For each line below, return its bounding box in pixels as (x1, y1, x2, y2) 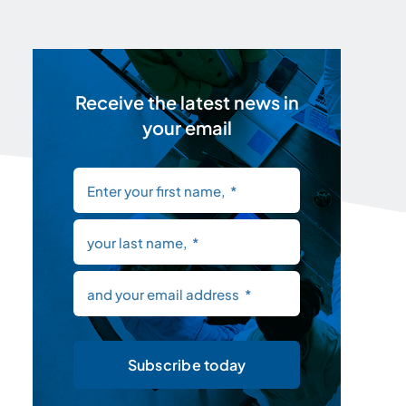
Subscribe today (127, 355, 246, 374)
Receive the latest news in (74, 91, 299, 113)
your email (141, 116, 232, 139)
